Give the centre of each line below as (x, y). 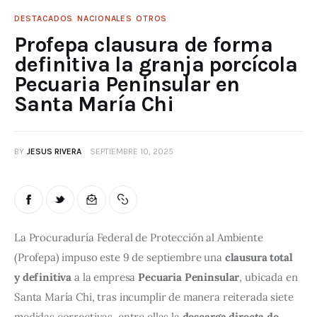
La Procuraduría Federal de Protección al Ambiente (140, 238)
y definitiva (43, 277)
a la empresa (105, 277)
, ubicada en (270, 277)
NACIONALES (105, 18)
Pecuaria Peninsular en (127, 85)
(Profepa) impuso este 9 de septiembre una (120, 258)
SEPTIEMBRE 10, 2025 (132, 152)
